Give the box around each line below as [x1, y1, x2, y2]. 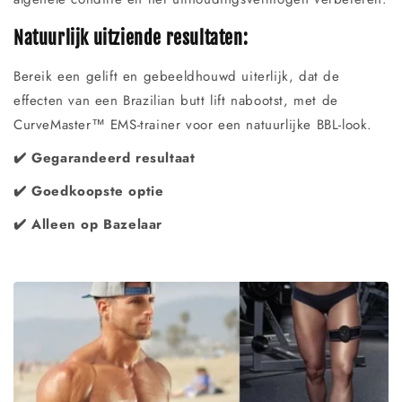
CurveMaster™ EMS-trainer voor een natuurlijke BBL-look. [13, 115, 372, 135]
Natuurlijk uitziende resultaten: [13, 26, 249, 49]
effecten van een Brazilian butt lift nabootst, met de [13, 91, 338, 111]
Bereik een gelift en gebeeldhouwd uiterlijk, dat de [13, 66, 340, 87]
